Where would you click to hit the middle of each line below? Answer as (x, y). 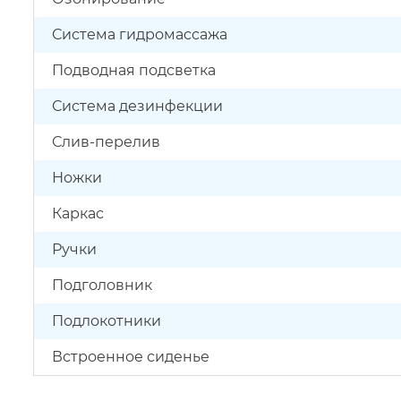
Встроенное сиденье (131, 357)
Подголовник (102, 285)
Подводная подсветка (134, 70)
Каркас (78, 213)
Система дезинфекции (137, 106)
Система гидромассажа (140, 34)
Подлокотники (107, 321)
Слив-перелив (106, 142)
